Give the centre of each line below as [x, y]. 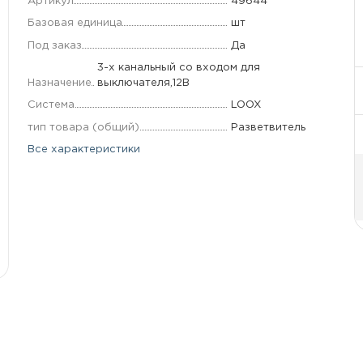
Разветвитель [268, 127]
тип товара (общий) [83, 127]
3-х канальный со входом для [179, 67]
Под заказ [54, 45]
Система [51, 105]
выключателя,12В [144, 82]
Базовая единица [75, 23]
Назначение [59, 82]
